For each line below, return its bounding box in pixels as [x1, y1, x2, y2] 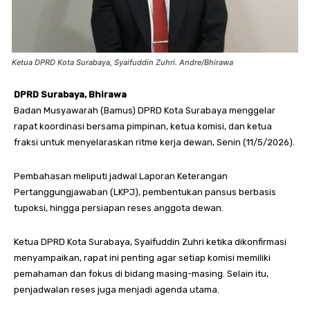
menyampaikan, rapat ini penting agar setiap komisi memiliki [14, 252, 271, 263]
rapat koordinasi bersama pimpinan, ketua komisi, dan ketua [14, 120, 272, 131]
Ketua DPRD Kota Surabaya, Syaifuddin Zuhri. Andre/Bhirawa [12, 57, 233, 67]
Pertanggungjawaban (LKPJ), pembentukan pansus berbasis [14, 186, 276, 197]
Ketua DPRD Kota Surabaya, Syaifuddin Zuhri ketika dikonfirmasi [14, 236, 286, 247]
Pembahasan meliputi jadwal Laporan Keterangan [14, 170, 228, 181]
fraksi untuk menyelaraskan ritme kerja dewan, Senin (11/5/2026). [14, 136, 295, 147]
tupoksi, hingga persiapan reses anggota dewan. [14, 202, 224, 213]
